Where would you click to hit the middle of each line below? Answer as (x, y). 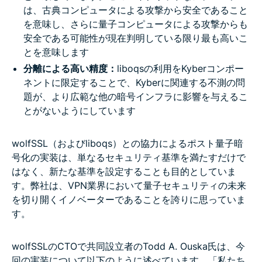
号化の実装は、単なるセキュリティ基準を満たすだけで (129, 157)
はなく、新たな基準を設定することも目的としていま (124, 171)
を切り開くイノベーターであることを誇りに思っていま (129, 199)
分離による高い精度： (70, 68)
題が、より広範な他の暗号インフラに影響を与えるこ (136, 96)
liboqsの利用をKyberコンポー (180, 68)
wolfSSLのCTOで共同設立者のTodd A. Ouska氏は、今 (128, 246)
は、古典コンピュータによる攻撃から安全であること (136, 10)
